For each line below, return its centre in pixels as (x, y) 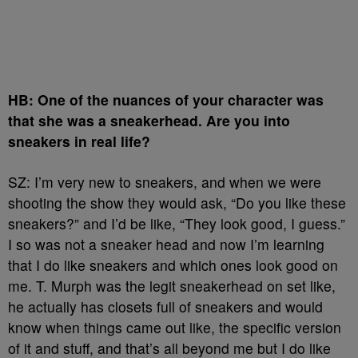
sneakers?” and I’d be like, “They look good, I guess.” (177, 223)
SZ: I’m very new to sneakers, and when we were (165, 182)
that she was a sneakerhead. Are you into (149, 120)
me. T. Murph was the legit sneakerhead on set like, (172, 286)
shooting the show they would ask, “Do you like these (177, 203)
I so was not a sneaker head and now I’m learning (166, 244)
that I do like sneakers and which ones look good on (173, 265)
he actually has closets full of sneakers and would (165, 306)
